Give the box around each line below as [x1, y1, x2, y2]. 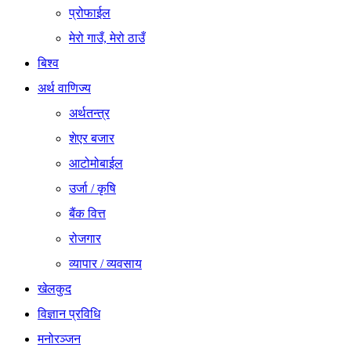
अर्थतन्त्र [69, 106, 110, 120]
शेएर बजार [69, 131, 114, 145]
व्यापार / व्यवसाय [69, 256, 142, 270]
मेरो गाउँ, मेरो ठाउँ [69, 31, 145, 45]
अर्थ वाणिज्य [38, 81, 91, 95]
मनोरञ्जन [38, 331, 81, 346]
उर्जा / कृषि [69, 181, 116, 195]
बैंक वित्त [69, 206, 106, 220]
